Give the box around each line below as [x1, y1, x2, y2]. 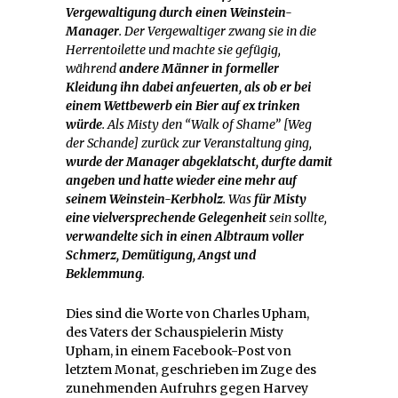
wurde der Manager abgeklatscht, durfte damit [66, 153, 332, 170]
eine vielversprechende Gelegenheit [66, 209, 267, 226]
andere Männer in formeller [119, 60, 279, 76]
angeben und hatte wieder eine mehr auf [66, 171, 297, 188]
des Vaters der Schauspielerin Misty [66, 323, 283, 340]
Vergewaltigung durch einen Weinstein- [66, 4, 292, 20]
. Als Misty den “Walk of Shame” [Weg [102, 115, 312, 132]
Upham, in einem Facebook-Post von [66, 342, 291, 359]
